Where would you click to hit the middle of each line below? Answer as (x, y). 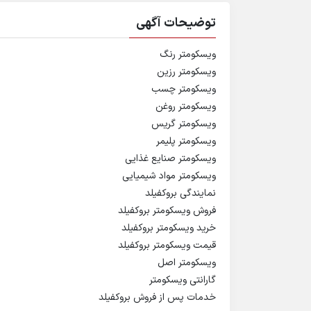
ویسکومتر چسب (184, 89)
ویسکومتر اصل (187, 262)
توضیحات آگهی (176, 23)
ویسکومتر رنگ (188, 54)
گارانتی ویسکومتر (183, 280)
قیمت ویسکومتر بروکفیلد (167, 245)
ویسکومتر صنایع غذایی (170, 158)
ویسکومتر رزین (186, 72)
